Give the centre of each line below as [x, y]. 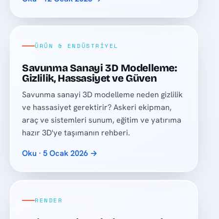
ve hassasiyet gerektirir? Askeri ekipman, [97, 107]
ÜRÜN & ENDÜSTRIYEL [77, 46]
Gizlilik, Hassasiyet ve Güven [89, 79]
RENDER [49, 200]
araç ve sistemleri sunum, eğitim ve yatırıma [102, 120]
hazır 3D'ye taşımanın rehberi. [76, 132]
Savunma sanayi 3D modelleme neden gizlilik [103, 94]
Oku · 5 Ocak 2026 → [60, 153]
